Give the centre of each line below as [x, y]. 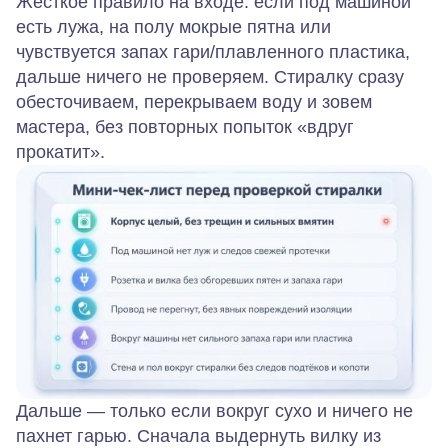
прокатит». [60, 152]
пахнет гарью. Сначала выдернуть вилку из [198, 435]
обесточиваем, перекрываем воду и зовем [194, 102]
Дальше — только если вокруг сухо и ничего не [214, 410]
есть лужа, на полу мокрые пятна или [173, 27]
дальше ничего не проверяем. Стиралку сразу [210, 77]
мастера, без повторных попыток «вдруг [185, 127]
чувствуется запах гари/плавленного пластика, [213, 52]
